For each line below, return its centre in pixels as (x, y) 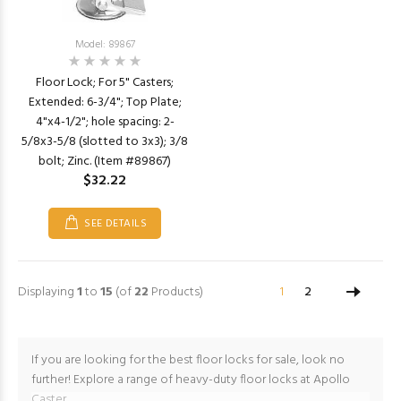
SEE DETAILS (116, 224)
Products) (176, 292)
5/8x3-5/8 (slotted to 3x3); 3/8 (105, 142)
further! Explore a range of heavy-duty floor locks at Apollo (191, 380)
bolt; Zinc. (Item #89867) (105, 162)
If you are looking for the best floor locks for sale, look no (188, 360)
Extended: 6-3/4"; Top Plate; (105, 102)
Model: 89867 (105, 45)
